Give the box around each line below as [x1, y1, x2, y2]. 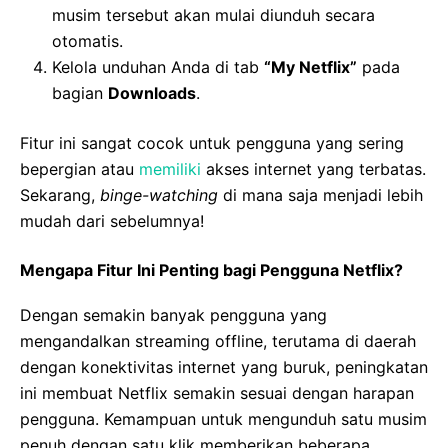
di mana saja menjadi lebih [218, 185, 423, 206]
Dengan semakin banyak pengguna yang [20, 305, 327, 326]
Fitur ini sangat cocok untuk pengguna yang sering [20, 133, 404, 154]
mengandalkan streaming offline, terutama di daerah [20, 331, 416, 352]
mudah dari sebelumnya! [20, 211, 204, 232]
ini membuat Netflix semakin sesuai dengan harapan [20, 383, 414, 404]
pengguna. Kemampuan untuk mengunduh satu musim [20, 409, 427, 430]
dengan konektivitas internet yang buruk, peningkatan [20, 357, 428, 378]
